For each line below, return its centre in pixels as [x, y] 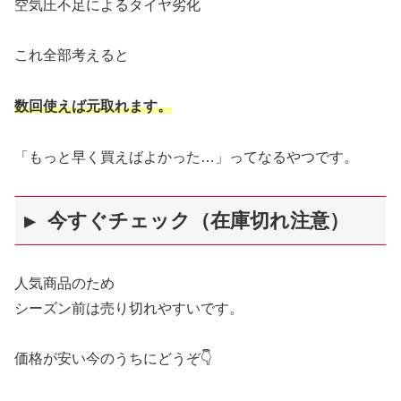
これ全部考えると [72, 55]
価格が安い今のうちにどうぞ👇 [113, 359]
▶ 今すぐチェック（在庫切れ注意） [187, 220]
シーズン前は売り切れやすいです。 [129, 308]
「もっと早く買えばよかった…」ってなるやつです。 [186, 157]
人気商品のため [64, 283]
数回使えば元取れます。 [93, 107]
